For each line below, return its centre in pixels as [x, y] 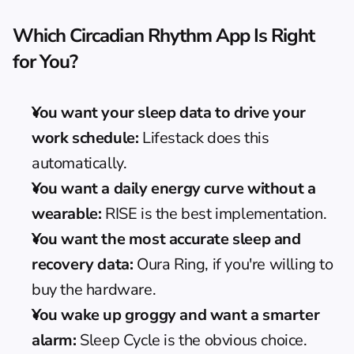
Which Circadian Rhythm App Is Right [164, 35]
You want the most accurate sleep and [166, 239]
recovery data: [83, 264]
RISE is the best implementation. [214, 213]
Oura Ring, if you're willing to [233, 264]
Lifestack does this [204, 137]
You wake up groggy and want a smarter [176, 314]
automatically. [79, 163]
